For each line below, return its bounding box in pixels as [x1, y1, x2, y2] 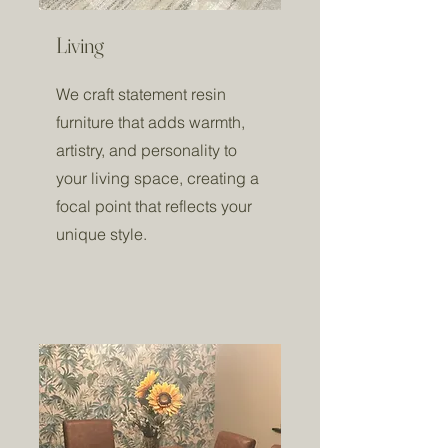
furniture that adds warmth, [56, 112, 245, 132]
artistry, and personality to [56, 140, 237, 160]
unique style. [56, 224, 147, 244]
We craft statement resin [56, 84, 226, 104]
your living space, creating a [56, 168, 259, 188]
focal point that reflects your [56, 196, 252, 216]
